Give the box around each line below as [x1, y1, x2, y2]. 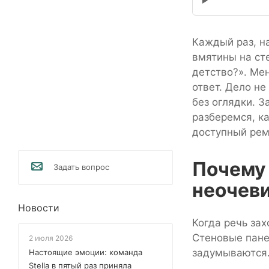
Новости [18, 202, 59, 214]
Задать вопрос [53, 162, 109, 172]
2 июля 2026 [29, 234, 73, 243]
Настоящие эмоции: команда [29, 247, 142, 257]
